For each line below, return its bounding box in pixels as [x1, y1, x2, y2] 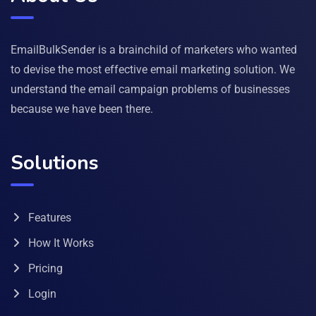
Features [28, 210, 71, 224]
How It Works [28, 236, 94, 250]
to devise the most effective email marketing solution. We [11, 62, 295, 76]
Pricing [28, 261, 63, 275]
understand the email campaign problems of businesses [11, 82, 290, 96]
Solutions [11, 149, 99, 176]
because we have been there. [11, 102, 153, 116]
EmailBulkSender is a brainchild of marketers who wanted [11, 42, 297, 56]
